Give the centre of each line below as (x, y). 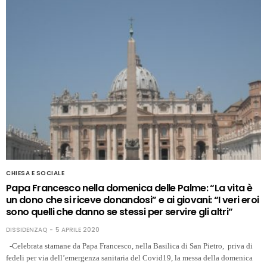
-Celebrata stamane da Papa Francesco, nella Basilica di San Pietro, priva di (129, 246)
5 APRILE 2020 (77, 229)
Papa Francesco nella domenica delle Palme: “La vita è (129, 188)
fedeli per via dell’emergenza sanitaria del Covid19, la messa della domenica (129, 257)
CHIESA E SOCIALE (35, 173)
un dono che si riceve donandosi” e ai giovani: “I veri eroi (133, 200)
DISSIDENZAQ (27, 229)
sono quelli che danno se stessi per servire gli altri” (119, 212)
